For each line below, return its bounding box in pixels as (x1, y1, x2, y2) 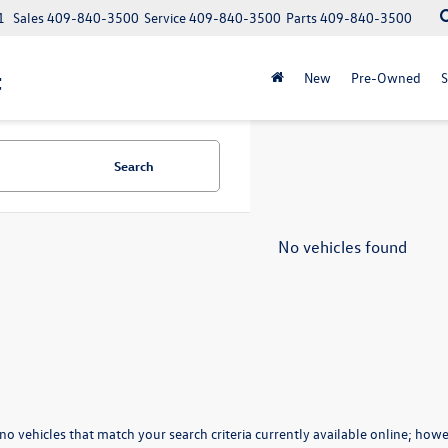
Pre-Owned (351, 68, 421, 87)
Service (144, 8, 186, 27)
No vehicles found (277, 236, 407, 257)
